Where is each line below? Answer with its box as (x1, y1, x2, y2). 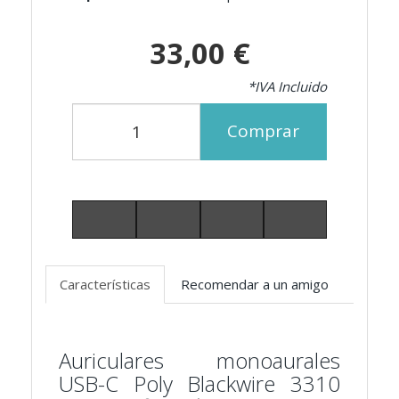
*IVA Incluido (248, 77, 327, 95)
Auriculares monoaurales (59, 345, 340, 375)
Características (60, 274, 151, 293)
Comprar (227, 119, 299, 143)
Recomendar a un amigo (181, 274, 329, 293)
